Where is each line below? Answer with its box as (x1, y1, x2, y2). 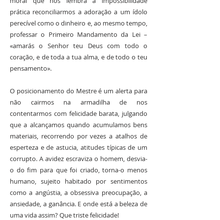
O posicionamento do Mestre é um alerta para (10, 86, 147, 95)
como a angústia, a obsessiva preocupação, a (10, 188, 147, 197)
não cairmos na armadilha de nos (10, 98, 147, 107)
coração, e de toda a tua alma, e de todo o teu (10, 53, 147, 61)
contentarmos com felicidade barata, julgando (10, 109, 147, 118)
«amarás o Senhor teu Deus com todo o (10, 41, 147, 50)
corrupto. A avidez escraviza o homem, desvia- (10, 154, 147, 163)
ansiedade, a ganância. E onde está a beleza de (10, 199, 147, 208)
